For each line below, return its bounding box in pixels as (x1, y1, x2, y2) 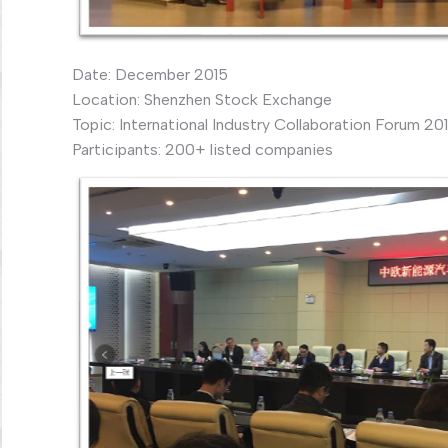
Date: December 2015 (72, 64, 228, 84)
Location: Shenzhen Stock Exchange (72, 89, 332, 109)
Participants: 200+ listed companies (72, 139, 333, 159)
